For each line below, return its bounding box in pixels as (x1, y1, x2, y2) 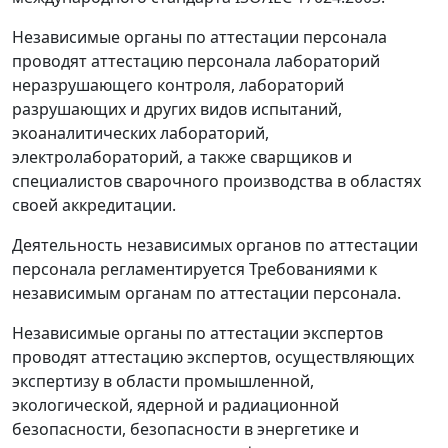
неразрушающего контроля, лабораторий (12, 74, 344, 96)
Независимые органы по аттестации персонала (12, 26, 387, 48)
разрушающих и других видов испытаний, (12, 98, 342, 120)
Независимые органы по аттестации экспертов (12, 322, 383, 344)
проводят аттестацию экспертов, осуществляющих (12, 346, 414, 368)
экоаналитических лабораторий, (12, 122, 269, 144)
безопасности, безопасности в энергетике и (12, 418, 359, 440)
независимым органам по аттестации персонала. (12, 282, 401, 304)
